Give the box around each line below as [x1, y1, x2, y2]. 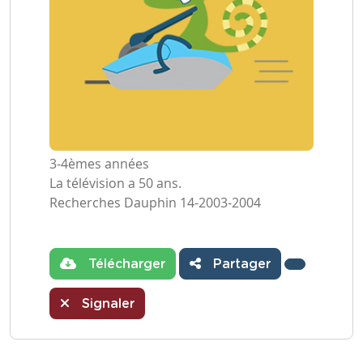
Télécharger [84, 258, 165, 271]
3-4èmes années [49, 155, 149, 173]
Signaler [78, 297, 135, 310]
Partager [209, 258, 271, 271]
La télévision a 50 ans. [49, 174, 181, 192]
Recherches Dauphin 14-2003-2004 [49, 194, 261, 211]
